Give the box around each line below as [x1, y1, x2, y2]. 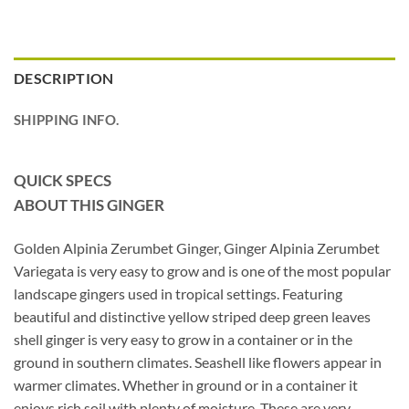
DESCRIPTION [14, 69, 114, 88]
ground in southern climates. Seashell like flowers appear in [14, 352, 382, 371]
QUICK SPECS [14, 171, 111, 191]
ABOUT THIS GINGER [14, 195, 164, 215]
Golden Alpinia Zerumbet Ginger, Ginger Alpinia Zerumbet [14, 238, 380, 257]
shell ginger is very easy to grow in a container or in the [14, 330, 352, 348]
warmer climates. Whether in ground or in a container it [14, 375, 358, 393]
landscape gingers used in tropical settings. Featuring [14, 284, 342, 302]
